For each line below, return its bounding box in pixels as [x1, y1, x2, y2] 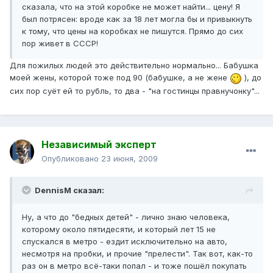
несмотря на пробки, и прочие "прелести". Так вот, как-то [22, 249, 253, 259]
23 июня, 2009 [101, 154, 158, 164]
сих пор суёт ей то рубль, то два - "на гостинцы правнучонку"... [10, 85, 260, 96]
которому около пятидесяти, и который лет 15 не [22, 224, 216, 235]
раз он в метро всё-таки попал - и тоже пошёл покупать [22, 261, 247, 271]
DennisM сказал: [35, 185, 104, 196]
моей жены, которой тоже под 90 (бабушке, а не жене [10, 73, 230, 83]
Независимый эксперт [41, 138, 157, 151]
